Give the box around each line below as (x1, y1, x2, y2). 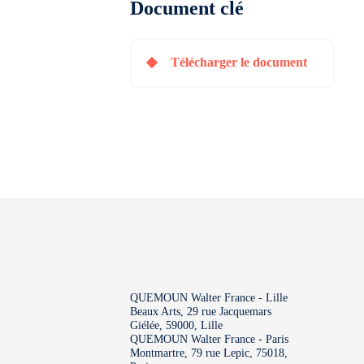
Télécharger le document (171, 55, 307, 70)
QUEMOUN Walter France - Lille (130, 291, 288, 304)
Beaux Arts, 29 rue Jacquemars (130, 305, 271, 318)
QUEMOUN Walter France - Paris (130, 332, 288, 345)
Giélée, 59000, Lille (130, 318, 223, 331)
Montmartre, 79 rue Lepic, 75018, (130, 346, 288, 359)
